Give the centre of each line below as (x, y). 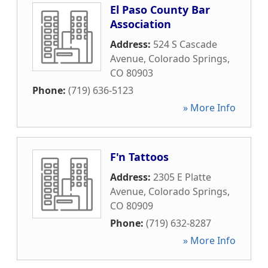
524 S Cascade (185, 44)
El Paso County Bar (160, 10)
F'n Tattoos (139, 157)
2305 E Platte (182, 177)
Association (141, 24)
